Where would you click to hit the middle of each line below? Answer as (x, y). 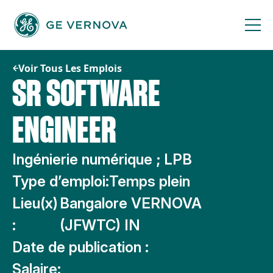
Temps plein (150, 181)
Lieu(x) (35, 203)
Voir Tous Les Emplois (70, 68)
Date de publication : (80, 247)
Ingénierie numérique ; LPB (102, 159)
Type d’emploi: (61, 181)
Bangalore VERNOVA (130, 203)
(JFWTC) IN (100, 225)
